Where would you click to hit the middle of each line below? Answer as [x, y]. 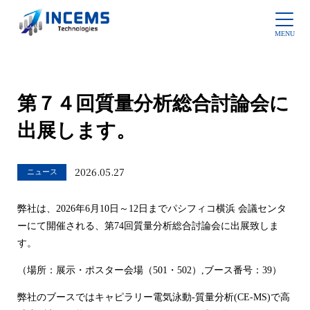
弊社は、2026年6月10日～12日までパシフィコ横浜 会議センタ [152, 209]
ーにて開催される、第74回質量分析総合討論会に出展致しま [148, 226]
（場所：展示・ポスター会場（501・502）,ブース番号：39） [149, 270]
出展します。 [76, 131]
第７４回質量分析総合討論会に [153, 104]
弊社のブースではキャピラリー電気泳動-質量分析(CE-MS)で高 [154, 297]
